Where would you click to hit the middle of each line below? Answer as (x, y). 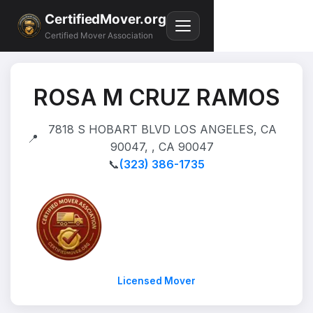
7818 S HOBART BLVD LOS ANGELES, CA (162, 129)
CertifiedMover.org (105, 19)
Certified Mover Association (99, 36)
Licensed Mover (156, 281)
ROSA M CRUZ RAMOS (156, 97)
